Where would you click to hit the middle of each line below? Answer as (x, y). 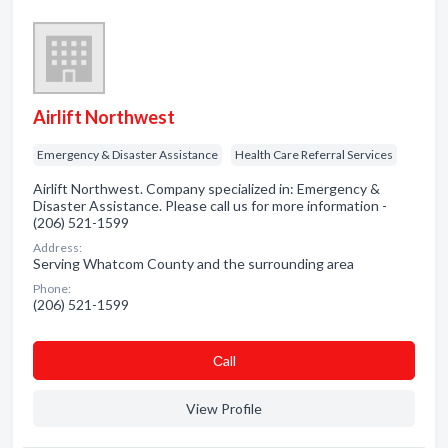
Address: (57, 247)
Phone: (52, 288)
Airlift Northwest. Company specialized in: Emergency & (206, 188)
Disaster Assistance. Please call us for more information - (210, 205)
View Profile (224, 408)
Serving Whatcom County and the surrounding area (193, 263)
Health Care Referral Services (314, 154)
